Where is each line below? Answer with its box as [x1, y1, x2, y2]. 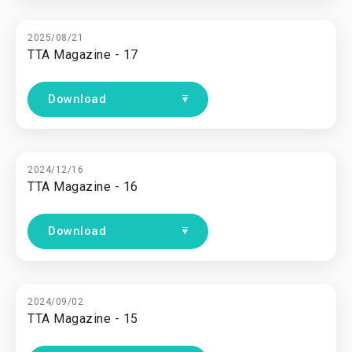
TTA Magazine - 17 [27, 47, 138, 62]
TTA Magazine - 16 [27, 179, 138, 194]
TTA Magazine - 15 [27, 311, 138, 326]
